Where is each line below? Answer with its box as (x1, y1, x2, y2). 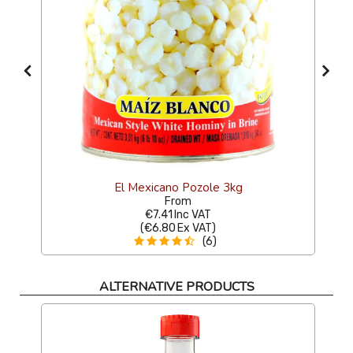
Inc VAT (174, 207, 212, 221)
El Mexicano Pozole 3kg (113, 179, 243, 195)
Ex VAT (177, 221, 213, 235)
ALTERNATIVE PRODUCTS (98, 277, 255, 295)
